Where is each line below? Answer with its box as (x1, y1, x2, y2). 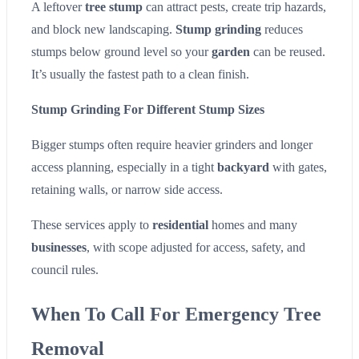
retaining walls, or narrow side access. (31, 182, 223, 196)
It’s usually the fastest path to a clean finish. (31, 67, 249, 81)
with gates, (269, 159, 327, 174)
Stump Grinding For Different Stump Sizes (31, 102, 264, 116)
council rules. (31, 262, 99, 276)
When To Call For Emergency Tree (31, 303, 321, 325)
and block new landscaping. (31, 22, 175, 36)
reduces (261, 22, 303, 36)
